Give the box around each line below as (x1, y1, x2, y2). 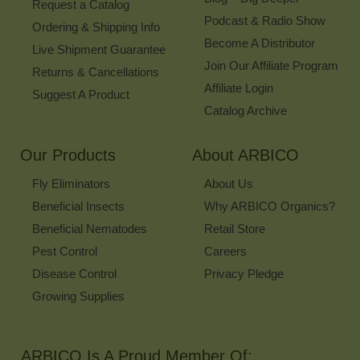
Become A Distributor (204, 36, 315, 51)
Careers (204, 244, 247, 259)
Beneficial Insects (32, 199, 125, 214)
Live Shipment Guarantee (32, 43, 166, 57)
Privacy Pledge (204, 267, 284, 281)
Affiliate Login (204, 81, 273, 96)
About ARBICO (192, 146, 299, 165)
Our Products (20, 146, 116, 165)
